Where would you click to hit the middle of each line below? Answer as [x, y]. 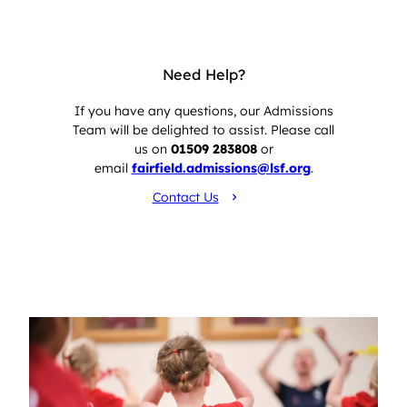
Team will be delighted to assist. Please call [203, 130]
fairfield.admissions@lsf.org [221, 168]
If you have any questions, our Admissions [203, 111]
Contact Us [185, 197]
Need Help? [203, 74]
